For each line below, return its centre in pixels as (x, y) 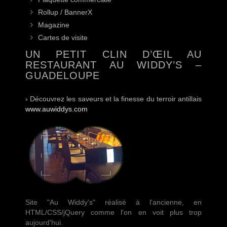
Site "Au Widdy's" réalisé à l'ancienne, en (113, 202)
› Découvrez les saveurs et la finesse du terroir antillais (113, 99)
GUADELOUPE (63, 76)
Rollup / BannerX (65, 12)
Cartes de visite (63, 38)
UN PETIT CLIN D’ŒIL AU (113, 54)
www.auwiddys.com (56, 109)
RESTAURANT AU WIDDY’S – (113, 65)
